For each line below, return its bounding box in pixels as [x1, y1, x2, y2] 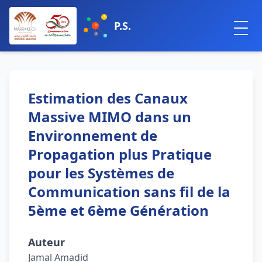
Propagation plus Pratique [28, 144, 212, 164]
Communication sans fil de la [28, 182, 230, 201]
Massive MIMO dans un [28, 107, 191, 126]
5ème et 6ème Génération [28, 201, 209, 220]
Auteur [28, 235, 65, 249]
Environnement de [28, 126, 157, 145]
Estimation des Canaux [28, 88, 188, 108]
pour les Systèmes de [28, 163, 174, 182]
